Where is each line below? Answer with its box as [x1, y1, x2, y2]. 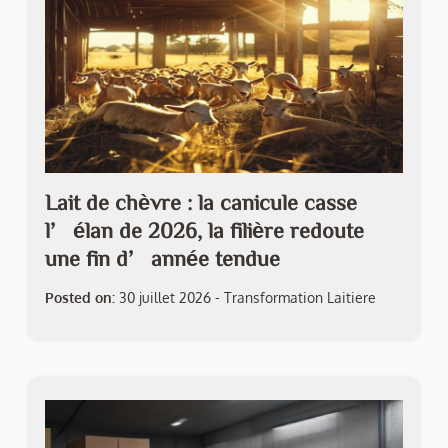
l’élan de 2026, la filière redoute [45, 219, 364, 242]
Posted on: [45, 289, 115, 307]
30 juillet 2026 [119, 289, 211, 307]
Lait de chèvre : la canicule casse [45, 191, 357, 214]
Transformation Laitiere [224, 289, 376, 307]
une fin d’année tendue [45, 247, 280, 270]
